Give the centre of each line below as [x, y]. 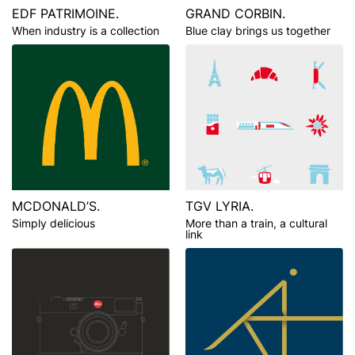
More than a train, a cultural [256, 223]
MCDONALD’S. [56, 206]
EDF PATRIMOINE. [65, 13]
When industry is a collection [86, 30]
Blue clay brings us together [258, 30]
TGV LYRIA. [219, 206]
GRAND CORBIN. [235, 13]
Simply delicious [53, 223]
